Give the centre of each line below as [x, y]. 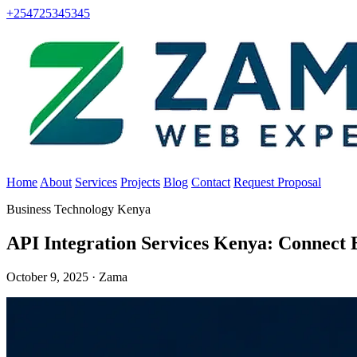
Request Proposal [277, 182]
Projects [140, 182]
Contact [211, 182]
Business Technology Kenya [78, 209]
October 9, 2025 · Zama [67, 277]
